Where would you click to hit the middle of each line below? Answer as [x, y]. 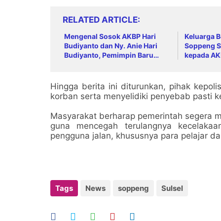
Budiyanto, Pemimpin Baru [109, 55]
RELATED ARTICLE [100, 19]
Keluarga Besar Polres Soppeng [117, 64]
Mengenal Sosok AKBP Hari [110, 36]
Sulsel [172, 188]
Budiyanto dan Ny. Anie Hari [111, 45]
